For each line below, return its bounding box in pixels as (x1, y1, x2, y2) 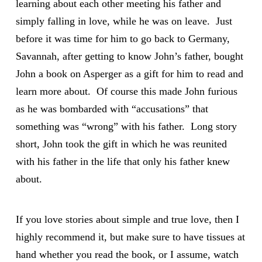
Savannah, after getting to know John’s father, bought (15, 50, 243, 62)
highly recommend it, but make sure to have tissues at (15, 230, 245, 243)
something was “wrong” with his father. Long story (15, 120, 237, 132)
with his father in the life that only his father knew (15, 155, 230, 167)
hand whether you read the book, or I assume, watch (15, 248, 239, 260)
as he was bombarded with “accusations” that (15, 102, 208, 115)
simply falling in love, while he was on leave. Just (15, 15, 232, 27)
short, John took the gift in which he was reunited (15, 137, 227, 150)
